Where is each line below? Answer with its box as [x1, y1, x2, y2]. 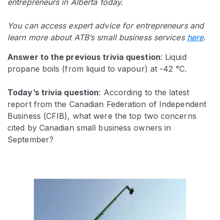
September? [7, 135, 54, 145]
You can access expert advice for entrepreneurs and [7, 21, 204, 31]
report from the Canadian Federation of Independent [7, 99, 207, 110]
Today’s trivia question [7, 87, 99, 98]
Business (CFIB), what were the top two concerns [7, 111, 196, 121]
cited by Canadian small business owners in [7, 123, 171, 133]
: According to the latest [99, 87, 189, 98]
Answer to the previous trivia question [7, 52, 161, 62]
